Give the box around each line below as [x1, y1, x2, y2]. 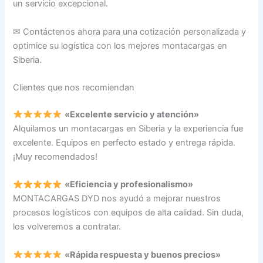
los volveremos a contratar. [13, 221, 122, 232]
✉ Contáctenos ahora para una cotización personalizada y [13, 26, 247, 37]
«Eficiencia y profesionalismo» [64, 179, 193, 190]
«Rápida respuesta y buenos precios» [64, 249, 221, 260]
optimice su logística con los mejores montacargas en [13, 40, 228, 51]
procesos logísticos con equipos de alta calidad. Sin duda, [13, 207, 244, 218]
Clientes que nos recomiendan [13, 82, 135, 93]
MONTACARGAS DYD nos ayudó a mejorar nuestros [13, 193, 221, 204]
